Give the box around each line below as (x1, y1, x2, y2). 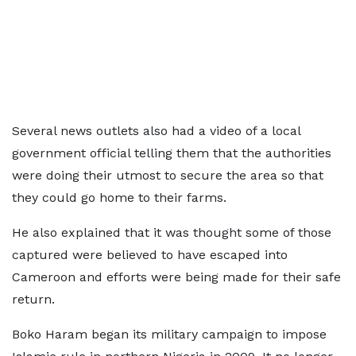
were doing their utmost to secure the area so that (12, 168, 323, 183)
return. (12, 292, 55, 307)
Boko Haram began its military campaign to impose (12, 327, 327, 342)
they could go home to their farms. (12, 190, 226, 205)
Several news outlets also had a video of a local (12, 123, 300, 138)
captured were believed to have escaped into (12, 247, 288, 262)
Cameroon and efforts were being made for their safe (12, 269, 341, 284)
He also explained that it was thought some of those (12, 225, 331, 240)
